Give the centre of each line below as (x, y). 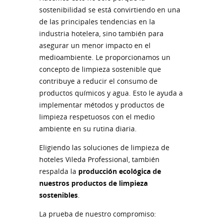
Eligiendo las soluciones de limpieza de (104, 148)
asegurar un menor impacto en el (95, 46)
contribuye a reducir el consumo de (98, 81)
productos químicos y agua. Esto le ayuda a (111, 93)
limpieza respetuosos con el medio (97, 117)
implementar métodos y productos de (102, 105)
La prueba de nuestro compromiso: (98, 214)
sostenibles (58, 195)
